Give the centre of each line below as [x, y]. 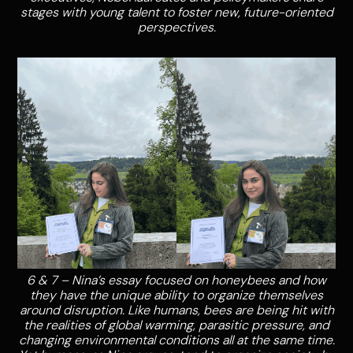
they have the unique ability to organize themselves [176, 295]
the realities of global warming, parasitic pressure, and [176, 325]
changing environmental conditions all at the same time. [176, 340]
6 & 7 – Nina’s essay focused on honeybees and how [176, 281]
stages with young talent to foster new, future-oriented [176, 12]
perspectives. [176, 27]
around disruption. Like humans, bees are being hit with [176, 310]
